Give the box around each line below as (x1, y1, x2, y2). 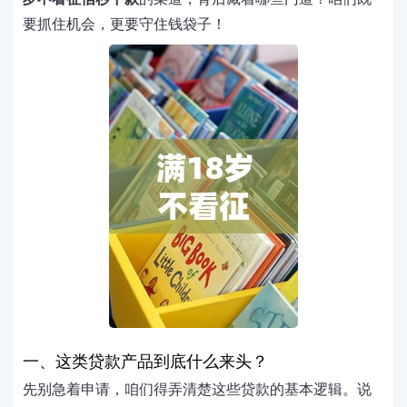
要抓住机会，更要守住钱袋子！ (23, 16, 226, 32)
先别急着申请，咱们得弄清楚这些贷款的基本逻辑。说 (23, 382, 372, 397)
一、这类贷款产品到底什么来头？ (23, 352, 268, 371)
